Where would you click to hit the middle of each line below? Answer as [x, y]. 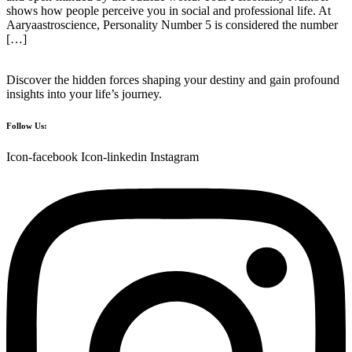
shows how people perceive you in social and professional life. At [169, 11]
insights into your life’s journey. [84, 94]
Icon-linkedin [114, 157]
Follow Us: [27, 126]
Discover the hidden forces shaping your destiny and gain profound [173, 80]
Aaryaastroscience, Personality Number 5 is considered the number [172, 25]
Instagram [174, 157]
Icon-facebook [42, 157]
